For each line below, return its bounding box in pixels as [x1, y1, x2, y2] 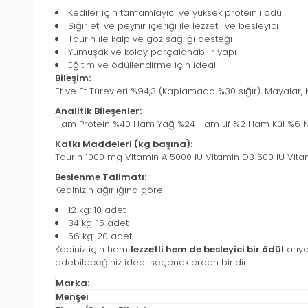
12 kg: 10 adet [68, 203, 126, 217]
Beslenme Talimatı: [55, 170, 146, 184]
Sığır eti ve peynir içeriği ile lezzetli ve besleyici [68, 19, 278, 33]
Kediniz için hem [55, 243, 131, 256]
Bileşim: [55, 71, 91, 85]
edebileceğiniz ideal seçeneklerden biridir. [55, 256, 248, 269]
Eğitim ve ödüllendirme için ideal [68, 58, 216, 72]
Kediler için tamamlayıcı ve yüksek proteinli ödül [68, 6, 284, 20]
